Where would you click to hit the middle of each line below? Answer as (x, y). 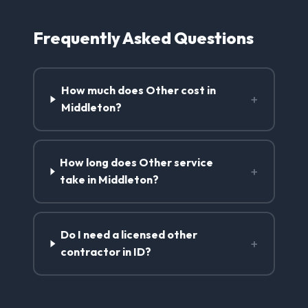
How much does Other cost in (138, 90)
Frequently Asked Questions (143, 37)
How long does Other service (137, 163)
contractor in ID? (106, 252)
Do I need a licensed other (129, 235)
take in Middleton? (110, 180)
